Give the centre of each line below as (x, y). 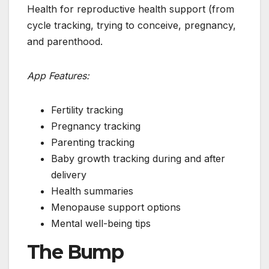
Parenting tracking (93, 142)
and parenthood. (65, 41)
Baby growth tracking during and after (138, 158)
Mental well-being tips (101, 223)
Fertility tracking (87, 110)
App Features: (58, 75)
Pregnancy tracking (96, 126)
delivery (69, 174)
